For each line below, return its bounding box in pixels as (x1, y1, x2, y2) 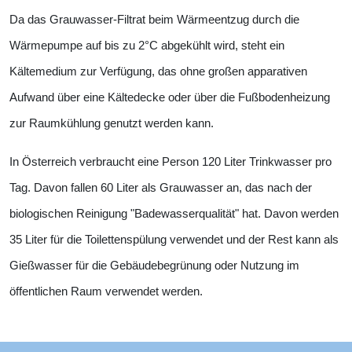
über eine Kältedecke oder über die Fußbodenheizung (57, 90, 330, 104)
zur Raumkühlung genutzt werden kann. (9, 116, 214, 130)
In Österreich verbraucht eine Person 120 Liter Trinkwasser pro (9, 155, 332, 168)
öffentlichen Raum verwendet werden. (9, 284, 203, 298)
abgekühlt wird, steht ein (161, 38, 284, 52)
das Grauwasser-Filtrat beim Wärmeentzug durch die (27, 13, 299, 26)
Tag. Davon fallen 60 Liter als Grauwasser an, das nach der (9, 181, 312, 194)
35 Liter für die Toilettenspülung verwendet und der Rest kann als (9, 233, 339, 246)
